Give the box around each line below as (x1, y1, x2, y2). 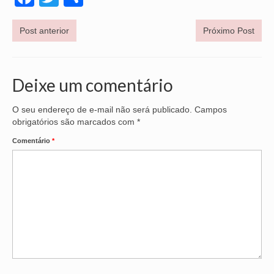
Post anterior (20, 25, 69, 35)
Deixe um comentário (12, 74, 173, 95)
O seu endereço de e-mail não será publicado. (12, 104, 192, 114)
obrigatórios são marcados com (12, 116, 137, 127)
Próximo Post (203, 25, 254, 35)
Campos (194, 104, 227, 114)
